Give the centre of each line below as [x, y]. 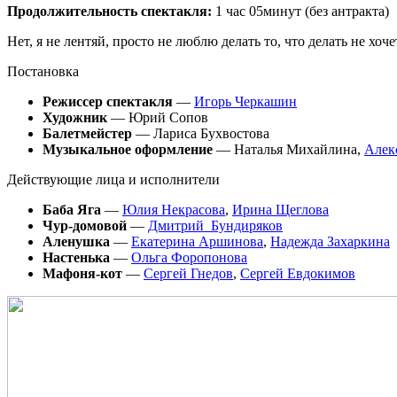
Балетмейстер [87, 133]
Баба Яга [72, 209]
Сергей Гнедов [188, 273]
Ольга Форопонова [189, 257]
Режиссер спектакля [108, 101]
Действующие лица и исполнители [113, 179]
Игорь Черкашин [245, 101]
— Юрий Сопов [158, 117]
